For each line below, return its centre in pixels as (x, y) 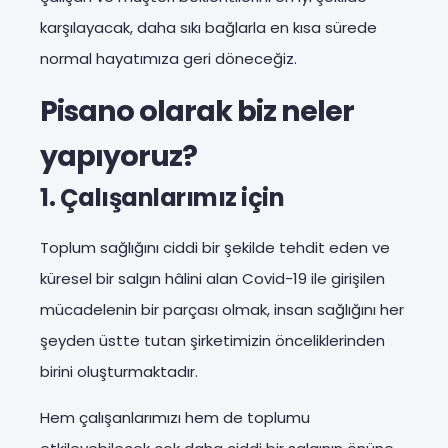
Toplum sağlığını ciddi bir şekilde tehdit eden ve (215, 247)
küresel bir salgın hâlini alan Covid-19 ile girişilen (212, 278)
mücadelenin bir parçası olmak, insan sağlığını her (222, 309)
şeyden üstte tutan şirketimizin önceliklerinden (212, 340)
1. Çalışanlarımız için (162, 197)
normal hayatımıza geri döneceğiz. (168, 58)
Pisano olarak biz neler (197, 110)
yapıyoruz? (118, 155)
